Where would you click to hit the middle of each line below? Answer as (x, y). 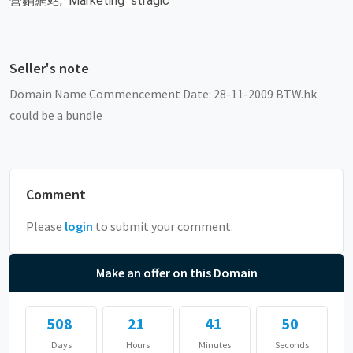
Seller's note (49, 68)
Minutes (215, 344)
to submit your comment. (163, 226)
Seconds (292, 344)
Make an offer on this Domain (176, 272)
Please (45, 226)
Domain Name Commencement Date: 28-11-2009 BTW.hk (163, 93)
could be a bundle (56, 115)
